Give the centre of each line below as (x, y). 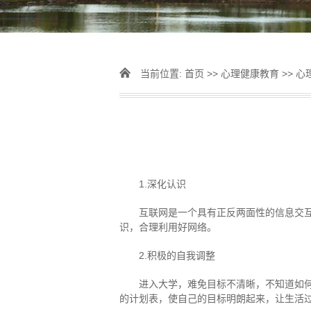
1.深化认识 (162, 184)
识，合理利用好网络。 (168, 227)
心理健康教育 (250, 74)
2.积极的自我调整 (177, 255)
